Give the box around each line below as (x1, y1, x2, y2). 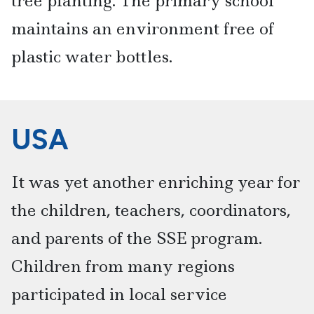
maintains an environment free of (11, 17, 274, 39)
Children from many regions (11, 255, 235, 278)
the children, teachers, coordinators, (11, 199, 291, 221)
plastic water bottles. (11, 45, 172, 67)
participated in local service (11, 283, 227, 306)
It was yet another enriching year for (11, 171, 300, 193)
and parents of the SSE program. (11, 227, 262, 250)
